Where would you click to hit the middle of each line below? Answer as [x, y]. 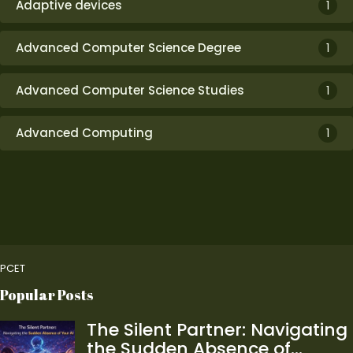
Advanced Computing [84, 133]
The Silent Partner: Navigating [217, 330]
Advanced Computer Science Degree [128, 48]
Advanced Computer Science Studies [130, 90]
